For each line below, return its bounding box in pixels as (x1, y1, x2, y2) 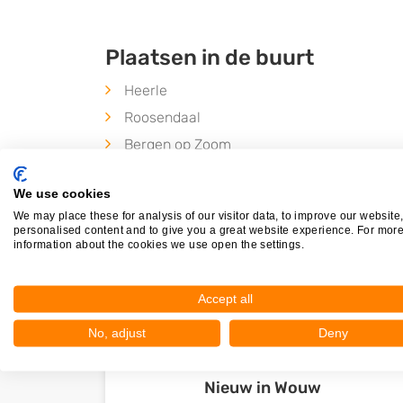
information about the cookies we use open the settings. (13, 237, 304, 251)
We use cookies (13, 186, 111, 201)
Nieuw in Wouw (204, 378, 321, 398)
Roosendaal (124, 109, 201, 126)
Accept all (197, 291, 253, 306)
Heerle (124, 82, 167, 99)
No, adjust (88, 326, 146, 340)
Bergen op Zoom (124, 136, 231, 153)
